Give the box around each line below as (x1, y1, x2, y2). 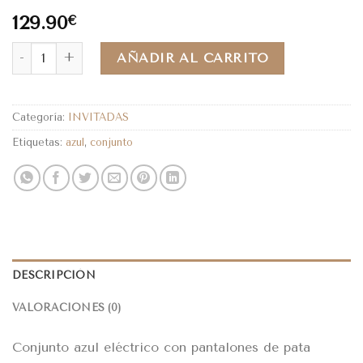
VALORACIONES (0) (12, 301, 122, 314)
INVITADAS (68, 110, 129, 123)
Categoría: (12, 110, 68, 123)
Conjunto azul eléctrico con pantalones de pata (12, 339, 310, 355)
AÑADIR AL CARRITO (117, 49, 269, 66)
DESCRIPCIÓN (12, 268, 96, 281)
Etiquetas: (12, 135, 66, 148)
